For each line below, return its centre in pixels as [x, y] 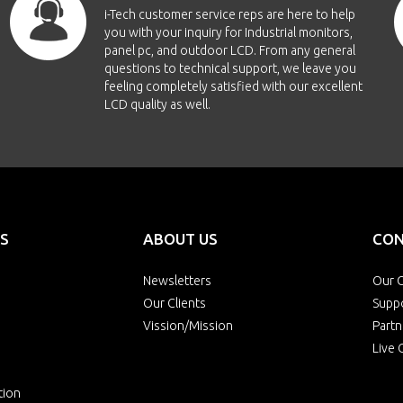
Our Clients [175, 303]
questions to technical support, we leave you [230, 68]
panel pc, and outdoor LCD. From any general [229, 50]
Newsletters [177, 281]
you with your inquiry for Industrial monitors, [228, 32]
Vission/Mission [188, 326]
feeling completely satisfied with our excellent [233, 86]
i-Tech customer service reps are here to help [229, 14]
